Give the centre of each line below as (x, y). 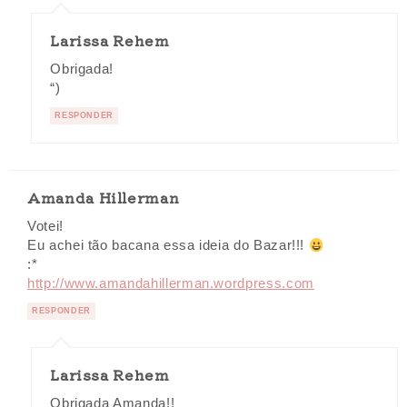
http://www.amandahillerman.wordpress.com (171, 284)
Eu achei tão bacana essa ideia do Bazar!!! (168, 246)
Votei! (45, 227)
